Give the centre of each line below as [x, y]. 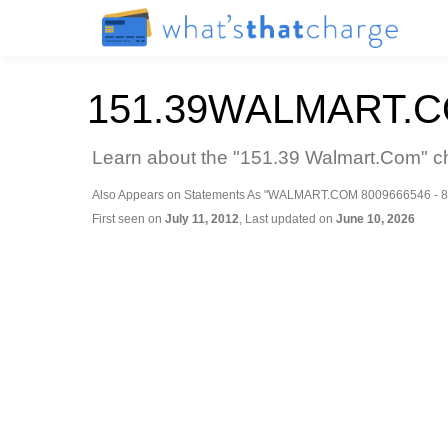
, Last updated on [287, 219]
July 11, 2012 [202, 219]
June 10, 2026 [375, 219]
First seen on [128, 219]
